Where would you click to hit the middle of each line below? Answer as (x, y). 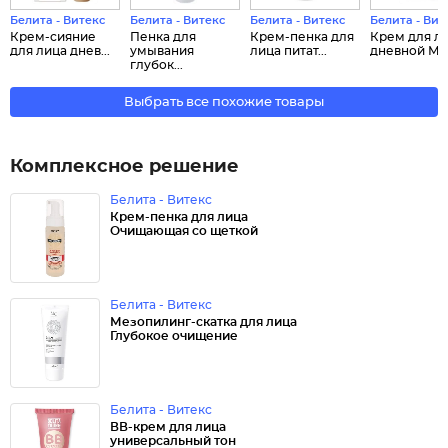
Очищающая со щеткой (184, 231)
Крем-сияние (53, 37)
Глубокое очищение (174, 336)
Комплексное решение (124, 167)
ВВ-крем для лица (168, 427)
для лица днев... (60, 51)
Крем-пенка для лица (179, 217)
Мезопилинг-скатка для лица (203, 322)
